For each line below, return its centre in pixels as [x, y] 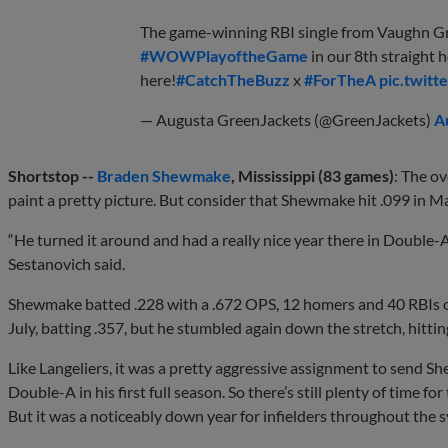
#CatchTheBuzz [233, 80]
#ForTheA [340, 80]
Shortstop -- [52, 176]
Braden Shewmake [164, 176]
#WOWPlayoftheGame [224, 56]
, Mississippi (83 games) [312, 176]
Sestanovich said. [66, 264]
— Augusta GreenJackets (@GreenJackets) [287, 120]
